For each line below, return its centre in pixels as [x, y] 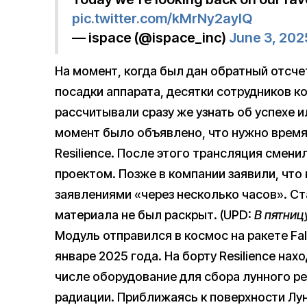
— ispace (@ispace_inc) [150, 38]
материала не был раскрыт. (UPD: [155, 215]
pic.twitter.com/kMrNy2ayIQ [162, 19]
